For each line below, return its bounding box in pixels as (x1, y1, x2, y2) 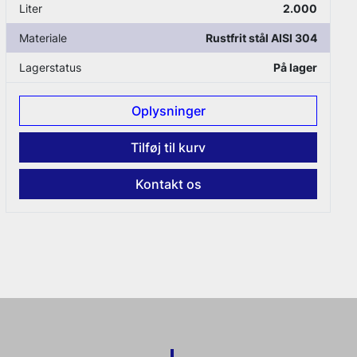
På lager (273, 61, 318, 75)
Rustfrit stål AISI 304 (206, 31, 318, 45)
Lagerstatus (19, 61, 82, 75)
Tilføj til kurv (131, 139, 206, 156)
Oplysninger (131, 103, 206, 120)
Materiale (19, 31, 68, 45)
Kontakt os (135, 176, 202, 193)
